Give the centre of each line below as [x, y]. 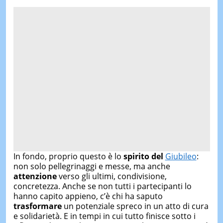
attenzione [35, 176]
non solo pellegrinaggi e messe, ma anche [92, 166]
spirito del [144, 156]
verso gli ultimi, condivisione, [111, 176]
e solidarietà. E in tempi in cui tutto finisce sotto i [104, 216]
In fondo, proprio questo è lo [68, 156]
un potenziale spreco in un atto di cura [135, 206]
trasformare [37, 206]
